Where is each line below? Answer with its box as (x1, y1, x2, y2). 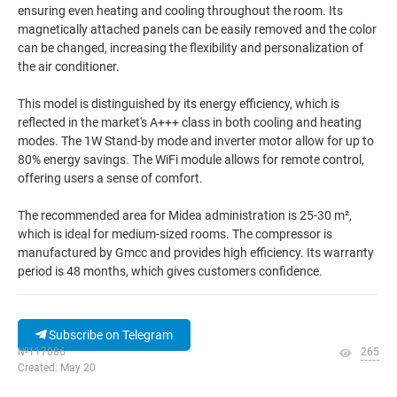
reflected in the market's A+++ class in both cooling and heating (18, 115, 362, 129)
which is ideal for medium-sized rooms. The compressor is (18, 227, 332, 241)
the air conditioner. (18, 59, 120, 74)
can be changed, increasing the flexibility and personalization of (18, 41, 363, 55)
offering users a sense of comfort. (18, 171, 203, 185)
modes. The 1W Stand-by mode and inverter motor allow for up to (18, 134, 374, 148)
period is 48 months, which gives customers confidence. (18, 264, 323, 278)
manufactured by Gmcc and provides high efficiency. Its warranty (18, 245, 374, 260)
